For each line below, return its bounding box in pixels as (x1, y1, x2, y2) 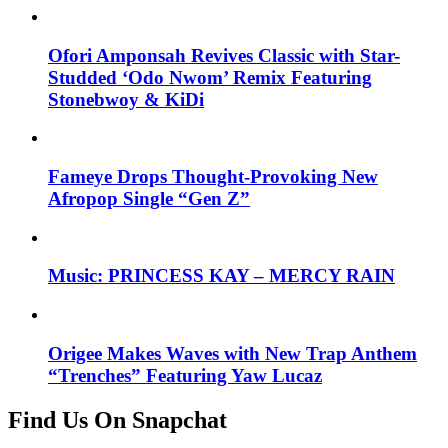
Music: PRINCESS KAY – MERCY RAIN (48, 265, 395, 287)
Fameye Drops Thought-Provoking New (48, 166, 378, 187)
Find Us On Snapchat (8, 406, 227, 433)
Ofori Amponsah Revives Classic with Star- (48, 44, 400, 66)
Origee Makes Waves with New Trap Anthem (48, 342, 417, 364)
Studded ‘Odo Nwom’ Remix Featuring (48, 66, 372, 88)
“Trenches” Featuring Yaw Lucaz (48, 364, 322, 386)
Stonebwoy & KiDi (48, 88, 204, 110)
